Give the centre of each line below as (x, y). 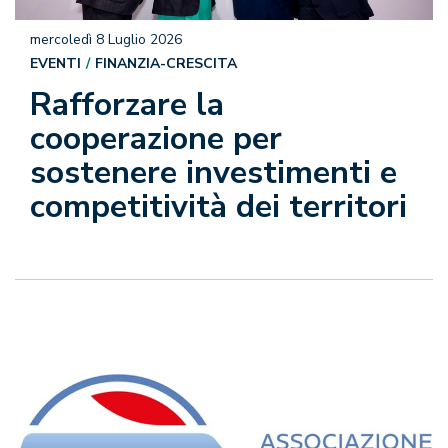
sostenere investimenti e (213, 173)
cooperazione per (156, 139)
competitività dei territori (218, 207)
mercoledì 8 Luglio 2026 (106, 40)
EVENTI (55, 64)
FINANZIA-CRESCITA (166, 64)
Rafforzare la (127, 105)
